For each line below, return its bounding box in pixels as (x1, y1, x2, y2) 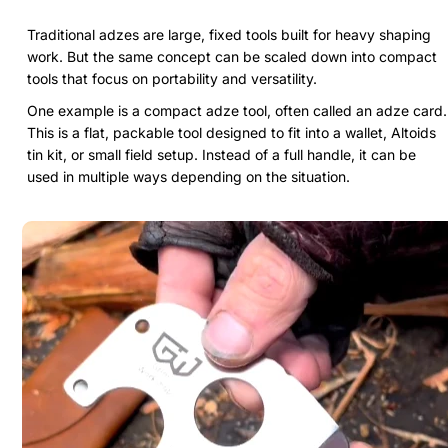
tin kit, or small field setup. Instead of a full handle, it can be (27, 145, 416, 163)
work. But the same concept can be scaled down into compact (27, 47, 437, 65)
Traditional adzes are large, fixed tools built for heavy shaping (27, 25, 431, 43)
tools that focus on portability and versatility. (27, 69, 317, 87)
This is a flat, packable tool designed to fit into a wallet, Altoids (27, 123, 436, 141)
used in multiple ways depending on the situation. (27, 167, 350, 185)
